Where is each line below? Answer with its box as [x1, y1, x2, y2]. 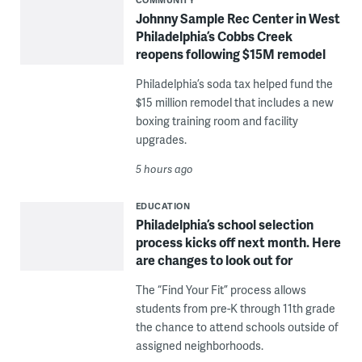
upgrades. [135, 132, 187, 147]
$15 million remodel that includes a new [135, 95, 334, 110]
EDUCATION [135, 200, 191, 212]
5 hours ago [135, 162, 193, 176]
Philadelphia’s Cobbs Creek [135, 27, 293, 45]
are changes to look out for [135, 250, 293, 269]
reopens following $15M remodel [135, 44, 326, 63]
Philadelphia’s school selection [135, 215, 314, 234]
